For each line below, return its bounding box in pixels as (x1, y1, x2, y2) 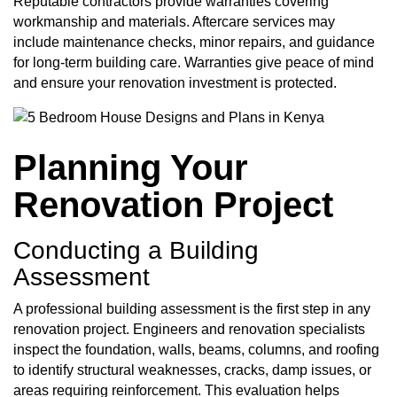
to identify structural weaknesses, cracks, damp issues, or (13, 362, 371, 378)
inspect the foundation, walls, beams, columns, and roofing (13, 341, 379, 357)
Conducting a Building (13, 237, 259, 265)
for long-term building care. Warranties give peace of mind (13, 54, 374, 70)
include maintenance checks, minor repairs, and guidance (13, 34, 375, 50)
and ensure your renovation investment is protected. (13, 74, 337, 90)
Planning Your (13, 147, 248, 187)
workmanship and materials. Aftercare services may (13, 13, 335, 29)
